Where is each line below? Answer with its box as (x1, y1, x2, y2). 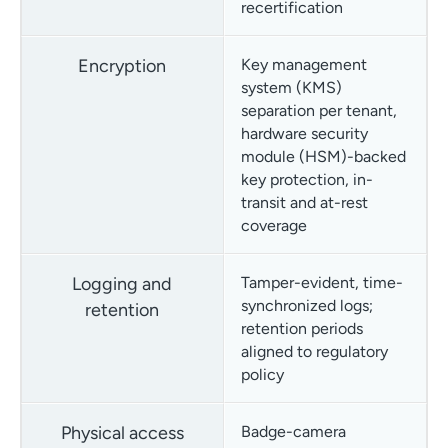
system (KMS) (240, 77, 342, 97)
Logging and (72, 272, 173, 295)
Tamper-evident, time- (240, 272, 403, 292)
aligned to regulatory (240, 341, 388, 361)
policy (240, 364, 284, 384)
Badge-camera (240, 421, 346, 441)
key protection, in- (240, 169, 373, 189)
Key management (240, 54, 367, 74)
